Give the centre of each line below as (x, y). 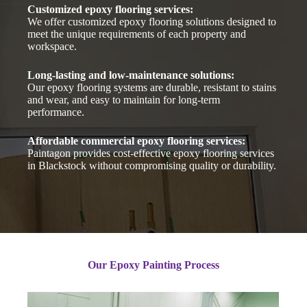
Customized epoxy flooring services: (111, 9)
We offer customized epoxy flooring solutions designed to (152, 21)
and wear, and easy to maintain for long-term (124, 99)
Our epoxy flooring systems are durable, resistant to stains (152, 87)
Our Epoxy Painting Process (153, 265)
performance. (56, 112)
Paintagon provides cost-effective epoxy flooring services (151, 153)
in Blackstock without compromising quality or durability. (152, 165)
